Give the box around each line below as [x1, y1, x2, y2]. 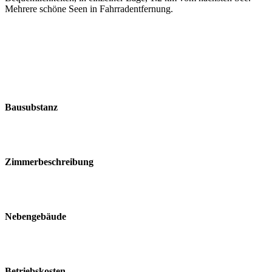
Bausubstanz [5, 101, 58, 112]
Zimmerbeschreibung [5, 156, 93, 167]
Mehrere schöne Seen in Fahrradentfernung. [5, 3, 173, 14]
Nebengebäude [5, 211, 66, 222]
